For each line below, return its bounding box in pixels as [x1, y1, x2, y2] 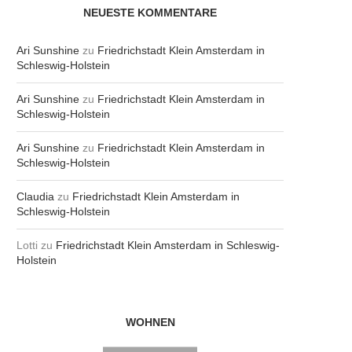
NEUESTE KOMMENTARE [83, 5, 217, 19]
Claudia [16, 189, 54, 203]
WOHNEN [125, 315, 175, 328]
